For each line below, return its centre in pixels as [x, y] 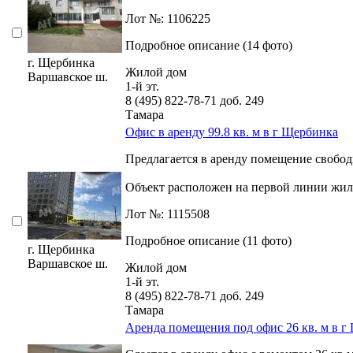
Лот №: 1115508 [167, 214]
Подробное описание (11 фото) [208, 241]
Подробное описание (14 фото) [209, 46]
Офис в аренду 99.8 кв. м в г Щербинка [232, 132]
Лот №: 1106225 [168, 19]
